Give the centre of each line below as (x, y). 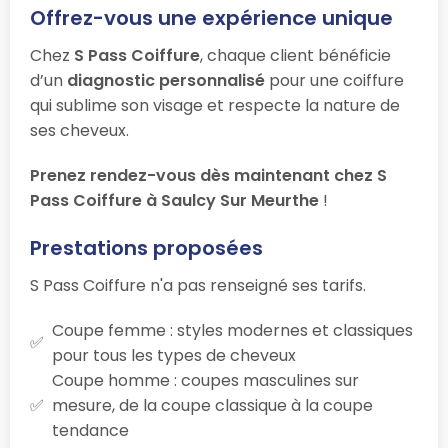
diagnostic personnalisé (166, 80)
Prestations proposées (146, 247)
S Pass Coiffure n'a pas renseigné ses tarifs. (198, 285)
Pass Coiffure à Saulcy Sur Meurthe (174, 200)
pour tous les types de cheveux (174, 355)
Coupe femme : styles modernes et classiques (232, 330)
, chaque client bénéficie (295, 55)
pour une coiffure (334, 80)
